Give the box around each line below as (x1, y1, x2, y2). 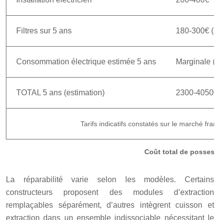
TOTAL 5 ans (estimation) (16, 88, 105, 97)
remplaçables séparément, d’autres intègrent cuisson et (6, 200, 214, 209)
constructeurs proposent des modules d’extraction (6, 188, 214, 196)
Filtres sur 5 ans (16, 26, 72, 35)
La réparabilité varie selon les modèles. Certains (6, 175, 214, 184)
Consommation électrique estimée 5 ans (16, 57, 156, 66)
